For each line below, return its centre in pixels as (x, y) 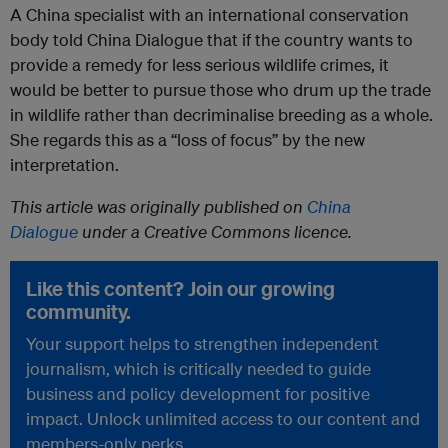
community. (78, 311)
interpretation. (64, 164)
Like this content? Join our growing (180, 288)
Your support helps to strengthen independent (202, 343)
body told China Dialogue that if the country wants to (211, 39)
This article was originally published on (158, 206)
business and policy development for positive (198, 393)
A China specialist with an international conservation (209, 14)
